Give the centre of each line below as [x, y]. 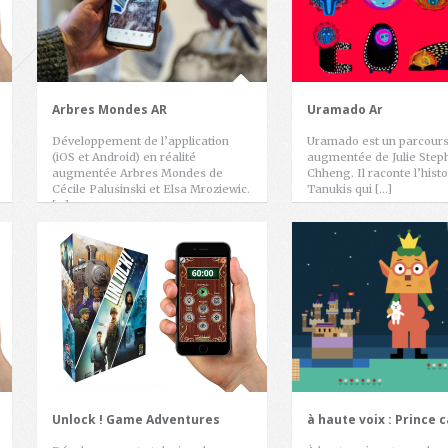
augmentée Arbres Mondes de [137, 173]
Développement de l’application [140, 141]
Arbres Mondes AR [109, 109]
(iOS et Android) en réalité [124, 157]
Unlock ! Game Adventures [136, 419]
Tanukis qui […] [349, 189]
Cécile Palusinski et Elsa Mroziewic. [151, 189]
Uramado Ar [345, 109]
